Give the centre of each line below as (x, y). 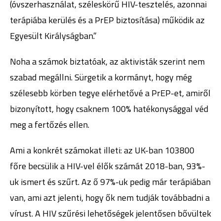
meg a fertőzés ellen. (50, 125)
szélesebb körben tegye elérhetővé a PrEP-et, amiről (110, 93)
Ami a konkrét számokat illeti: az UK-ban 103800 (102, 150)
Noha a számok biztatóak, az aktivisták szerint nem (107, 61)
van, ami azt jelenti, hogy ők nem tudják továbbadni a (110, 198)
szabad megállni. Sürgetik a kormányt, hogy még (101, 77)
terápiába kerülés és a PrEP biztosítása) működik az (107, 20)
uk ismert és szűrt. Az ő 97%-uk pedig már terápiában (110, 182)
